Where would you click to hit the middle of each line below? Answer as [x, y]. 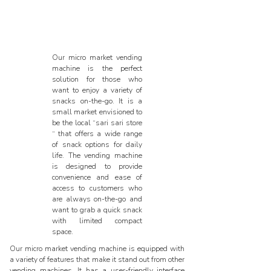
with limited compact [97, 221]
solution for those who [97, 79]
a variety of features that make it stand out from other [97, 260]
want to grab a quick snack [97, 210]
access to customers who [97, 188]
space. [64, 232]
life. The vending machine [97, 155]
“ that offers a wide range [97, 134]
